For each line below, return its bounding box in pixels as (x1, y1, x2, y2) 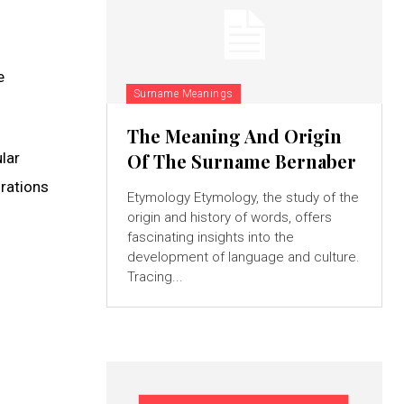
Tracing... (126, 268, 183, 285)
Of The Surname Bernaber (126, 148, 356, 173)
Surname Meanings (133, 87, 234, 100)
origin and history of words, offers (126, 208, 332, 225)
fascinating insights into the (126, 228, 294, 245)
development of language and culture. (126, 248, 360, 265)
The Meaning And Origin (126, 123, 342, 148)
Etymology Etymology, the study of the (126, 188, 194, 206)
